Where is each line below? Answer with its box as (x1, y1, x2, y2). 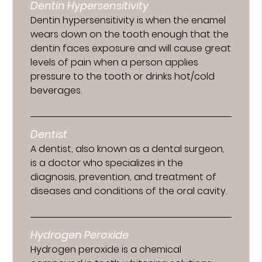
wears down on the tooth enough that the (30, 27, 229, 41)
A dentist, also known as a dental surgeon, (30, 142, 225, 156)
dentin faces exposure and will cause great (30, 41, 232, 55)
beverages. (30, 83, 82, 97)
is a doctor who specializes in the (30, 156, 184, 170)
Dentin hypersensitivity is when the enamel (30, 13, 226, 27)
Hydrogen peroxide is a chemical (30, 242, 182, 256)
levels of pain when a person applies (30, 55, 199, 69)
